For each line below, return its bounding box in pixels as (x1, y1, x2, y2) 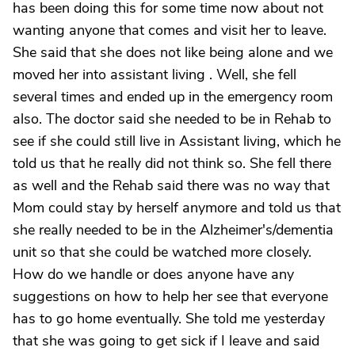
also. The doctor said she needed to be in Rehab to (13, 109, 331, 128)
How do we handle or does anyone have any (13, 265, 294, 284)
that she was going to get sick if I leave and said (13, 331, 319, 350)
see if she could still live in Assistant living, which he (13, 132, 341, 151)
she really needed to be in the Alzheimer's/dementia (13, 220, 334, 239)
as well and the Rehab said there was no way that (13, 176, 330, 195)
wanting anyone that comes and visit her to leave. (13, 21, 326, 40)
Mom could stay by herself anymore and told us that (13, 198, 341, 217)
